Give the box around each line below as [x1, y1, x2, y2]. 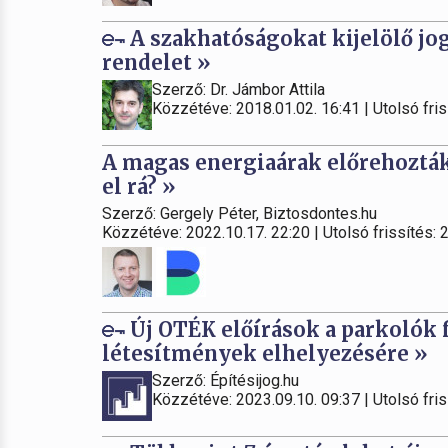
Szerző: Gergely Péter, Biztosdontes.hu [102, 204, 377, 223]
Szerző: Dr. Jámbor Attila [152, 80, 325, 99]
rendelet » [102, 50, 211, 75]
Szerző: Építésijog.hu [152, 371, 299, 390]
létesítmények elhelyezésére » [102, 341, 428, 366]
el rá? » [102, 174, 176, 199]
